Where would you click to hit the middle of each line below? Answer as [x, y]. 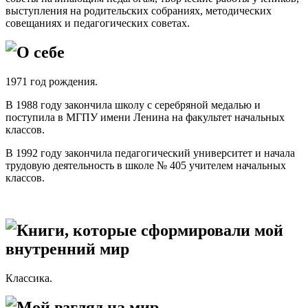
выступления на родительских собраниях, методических [139, 11]
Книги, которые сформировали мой [150, 231]
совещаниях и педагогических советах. [98, 23]
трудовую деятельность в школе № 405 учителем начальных [146, 166]
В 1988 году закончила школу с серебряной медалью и [133, 105]
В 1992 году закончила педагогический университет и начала [150, 153]
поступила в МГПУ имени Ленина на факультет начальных [145, 118]
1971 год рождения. [52, 82]
